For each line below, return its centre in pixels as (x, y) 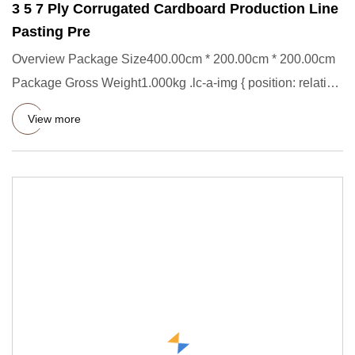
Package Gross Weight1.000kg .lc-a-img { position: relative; (177, 83)
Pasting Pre (51, 32)
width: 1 (34, 107)
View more (54, 118)
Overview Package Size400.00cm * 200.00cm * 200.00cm (174, 59)
